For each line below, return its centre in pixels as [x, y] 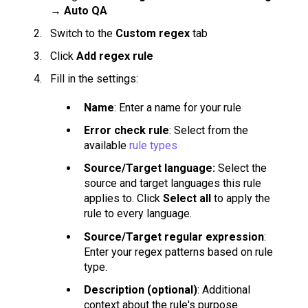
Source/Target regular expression [174, 236]
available [107, 146]
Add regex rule [115, 56]
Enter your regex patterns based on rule [178, 252]
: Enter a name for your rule [178, 108]
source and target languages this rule [173, 184]
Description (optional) [141, 289]
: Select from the [209, 131]
